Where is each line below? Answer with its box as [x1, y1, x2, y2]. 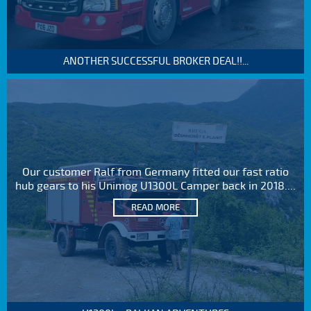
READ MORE [131, 201, 180, 213]
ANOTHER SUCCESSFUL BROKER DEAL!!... [62, 54, 249, 67]
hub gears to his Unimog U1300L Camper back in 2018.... [15, 178, 296, 193]
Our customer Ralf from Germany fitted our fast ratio [22, 165, 289, 179]
